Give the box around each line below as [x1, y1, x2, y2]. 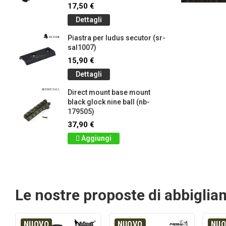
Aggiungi [81, 134, 111, 143]
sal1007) [68, 43, 96, 52]
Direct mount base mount [68, 88, 150, 97]
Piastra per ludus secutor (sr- [68, 34, 165, 42]
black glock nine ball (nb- [68, 98, 150, 106]
